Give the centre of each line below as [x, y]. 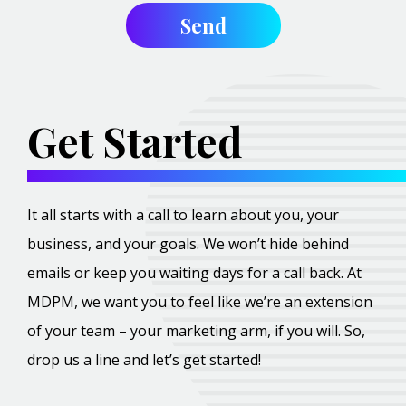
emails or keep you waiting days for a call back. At [194, 273]
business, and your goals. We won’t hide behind [188, 244]
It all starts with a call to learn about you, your [183, 215]
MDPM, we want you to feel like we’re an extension [200, 302]
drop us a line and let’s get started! [144, 360]
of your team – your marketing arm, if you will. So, [196, 331]
